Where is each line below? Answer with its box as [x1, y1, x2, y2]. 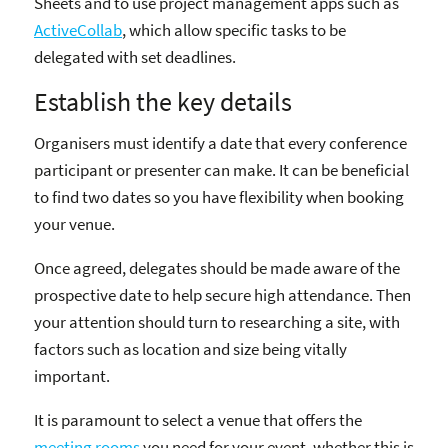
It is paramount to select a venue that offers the [34, 408, 362, 431]
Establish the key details [34, 86, 292, 119]
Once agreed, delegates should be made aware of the [34, 256, 400, 279]
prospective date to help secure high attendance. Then [34, 283, 411, 306]
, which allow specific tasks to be [122, 19, 346, 42]
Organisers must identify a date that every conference [34, 131, 407, 154]
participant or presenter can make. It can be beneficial [34, 158, 409, 181]
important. [34, 364, 110, 387]
